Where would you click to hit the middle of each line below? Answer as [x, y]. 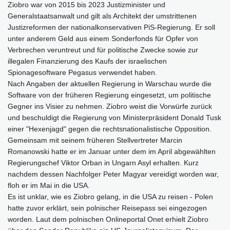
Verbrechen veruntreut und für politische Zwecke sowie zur [103, 50]
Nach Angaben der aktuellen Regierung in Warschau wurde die [110, 84]
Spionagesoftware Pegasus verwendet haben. [82, 73]
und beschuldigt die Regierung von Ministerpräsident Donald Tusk [114, 118]
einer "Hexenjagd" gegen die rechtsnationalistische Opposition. [110, 129]
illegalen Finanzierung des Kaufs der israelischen [87, 61]
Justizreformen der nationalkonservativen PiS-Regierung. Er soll [111, 27]
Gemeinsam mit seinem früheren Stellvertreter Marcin [95, 140]
